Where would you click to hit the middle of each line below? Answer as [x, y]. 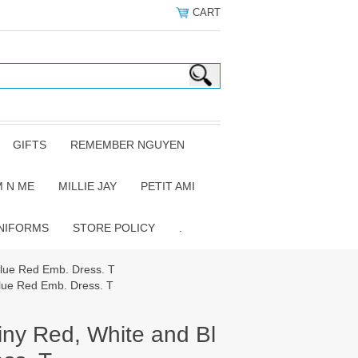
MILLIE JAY [88, 186]
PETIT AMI [168, 186]
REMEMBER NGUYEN [127, 145]
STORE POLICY [114, 228]
